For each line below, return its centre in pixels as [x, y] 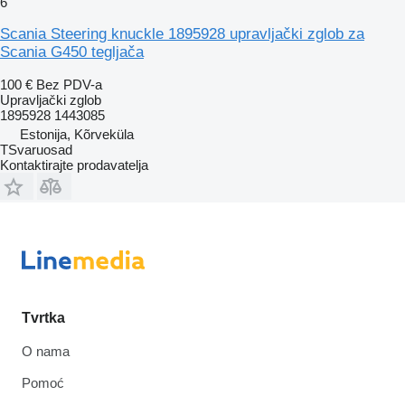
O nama [46, 352]
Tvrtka [43, 318]
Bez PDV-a [69, 85]
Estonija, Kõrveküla [77, 135]
